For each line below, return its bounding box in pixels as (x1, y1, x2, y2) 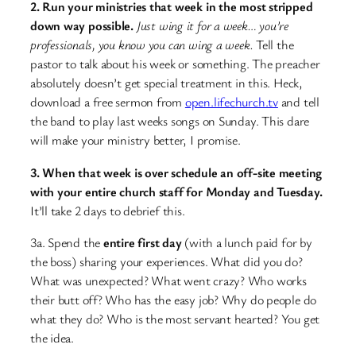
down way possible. (30, 17, 134, 35)
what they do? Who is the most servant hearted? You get (30, 309, 320, 327)
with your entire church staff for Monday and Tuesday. (30, 182, 323, 200)
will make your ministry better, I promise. (30, 131, 241, 149)
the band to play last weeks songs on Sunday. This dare (30, 112, 310, 130)
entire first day (103, 233, 185, 251)
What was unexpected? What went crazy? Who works (30, 271, 307, 289)
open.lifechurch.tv (184, 93, 278, 111)
